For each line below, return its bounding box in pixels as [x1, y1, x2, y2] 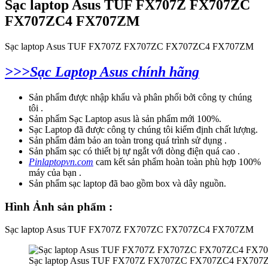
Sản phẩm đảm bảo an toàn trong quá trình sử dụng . [29, 135, 227, 145]
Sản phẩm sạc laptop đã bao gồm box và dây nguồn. [29, 178, 226, 188]
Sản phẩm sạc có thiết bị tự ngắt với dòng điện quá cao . [29, 145, 240, 156]
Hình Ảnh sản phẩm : [5, 200, 112, 213]
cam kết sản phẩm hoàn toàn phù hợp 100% [93, 156, 261, 167]
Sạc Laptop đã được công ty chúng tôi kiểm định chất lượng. [29, 124, 258, 135]
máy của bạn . [29, 167, 81, 178]
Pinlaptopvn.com [29, 156, 93, 167]
